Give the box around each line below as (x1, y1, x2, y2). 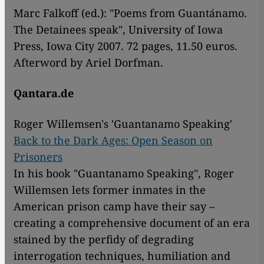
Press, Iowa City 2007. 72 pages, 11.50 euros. (14, 39, 237, 54)
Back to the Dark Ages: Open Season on (14, 133, 213, 148)
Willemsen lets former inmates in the (14, 183, 206, 197)
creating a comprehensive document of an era (14, 216, 250, 230)
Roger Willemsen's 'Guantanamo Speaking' (14, 117, 232, 131)
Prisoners (14, 150, 62, 164)
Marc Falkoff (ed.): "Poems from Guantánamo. (14, 6, 247, 21)
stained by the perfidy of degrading (14, 232, 194, 247)
